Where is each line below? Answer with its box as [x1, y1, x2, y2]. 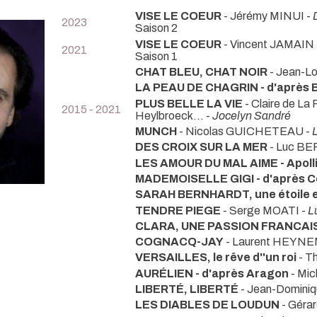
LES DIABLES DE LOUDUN [135, 299, 282, 311]
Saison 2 [135, 22, 178, 35]
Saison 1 [135, 50, 178, 62]
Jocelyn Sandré [212, 109, 291, 122]
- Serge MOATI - [223, 204, 308, 217]
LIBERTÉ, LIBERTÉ [135, 283, 241, 296]
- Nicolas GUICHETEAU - [177, 125, 312, 137]
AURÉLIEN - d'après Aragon [135, 267, 289, 279]
